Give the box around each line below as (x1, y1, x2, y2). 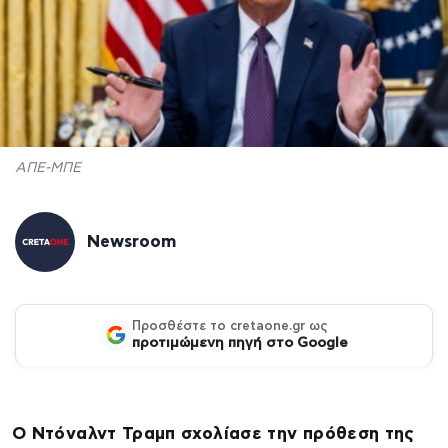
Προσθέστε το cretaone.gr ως (132, 319, 328, 333)
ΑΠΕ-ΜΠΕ (15, 160, 81, 175)
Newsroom (87, 232, 176, 250)
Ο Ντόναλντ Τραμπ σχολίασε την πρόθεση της (12, 424, 415, 442)
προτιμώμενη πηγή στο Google (132, 335, 348, 350)
